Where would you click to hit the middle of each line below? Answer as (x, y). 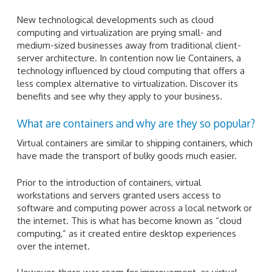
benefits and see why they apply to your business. (120, 96)
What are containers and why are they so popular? (136, 124)
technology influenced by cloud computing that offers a (131, 70)
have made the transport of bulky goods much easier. (127, 156)
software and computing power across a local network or (134, 208)
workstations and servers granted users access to (119, 195)
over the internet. (53, 246)
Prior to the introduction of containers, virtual (109, 182)
